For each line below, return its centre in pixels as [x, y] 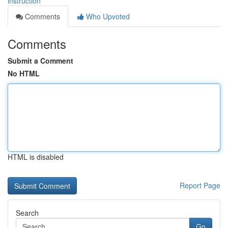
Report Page [200, 185]
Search [27, 213]
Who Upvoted [107, 16]
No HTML [24, 73]
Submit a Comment [40, 61]
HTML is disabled [36, 157]
